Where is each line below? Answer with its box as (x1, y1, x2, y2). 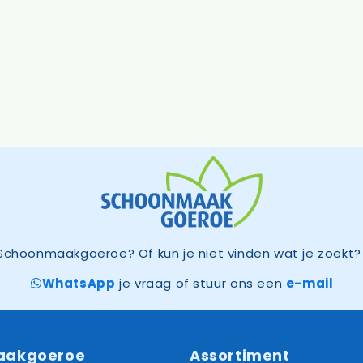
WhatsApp (41, 274, 116, 292)
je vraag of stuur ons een (115, 274, 286, 292)
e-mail (285, 274, 334, 292)
